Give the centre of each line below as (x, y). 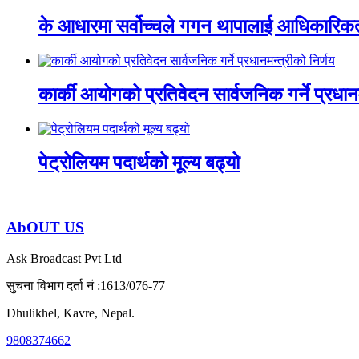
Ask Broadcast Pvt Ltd (64, 258)
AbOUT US (45, 228)
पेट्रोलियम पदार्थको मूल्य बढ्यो (139, 162)
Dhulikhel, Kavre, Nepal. (71, 313)
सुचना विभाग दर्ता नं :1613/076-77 (86, 286)
